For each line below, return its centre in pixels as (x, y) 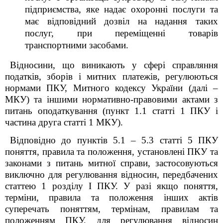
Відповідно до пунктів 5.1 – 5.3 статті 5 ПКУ (114, 140)
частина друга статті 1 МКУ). (64, 122)
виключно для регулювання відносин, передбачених (111, 174)
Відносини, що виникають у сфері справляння (114, 65)
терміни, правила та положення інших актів (111, 197)
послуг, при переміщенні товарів (121, 33)
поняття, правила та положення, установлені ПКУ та (111, 152)
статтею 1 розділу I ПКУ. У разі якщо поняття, (111, 186)
